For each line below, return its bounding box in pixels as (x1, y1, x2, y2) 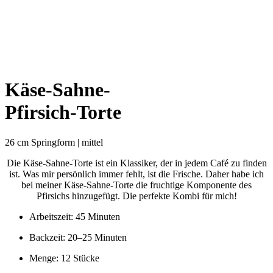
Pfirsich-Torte (5, 101, 121, 124)
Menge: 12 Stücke (29, 252, 99, 263)
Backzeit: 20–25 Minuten (29, 232, 127, 243)
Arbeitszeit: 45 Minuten (29, 211, 120, 222)
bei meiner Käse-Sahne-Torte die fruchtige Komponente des (21, 179, 252, 190)
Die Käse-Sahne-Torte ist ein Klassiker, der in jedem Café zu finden (6, 157, 267, 168)
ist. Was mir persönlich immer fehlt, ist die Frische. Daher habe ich (9, 168, 264, 179)
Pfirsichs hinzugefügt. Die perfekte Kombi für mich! (36, 190, 237, 201)
